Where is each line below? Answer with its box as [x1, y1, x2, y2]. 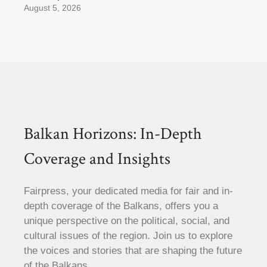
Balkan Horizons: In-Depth [24, 122, 202, 145]
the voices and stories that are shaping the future [24, 244, 242, 256]
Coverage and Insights [24, 147, 170, 170]
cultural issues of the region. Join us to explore [24, 229, 232, 241]
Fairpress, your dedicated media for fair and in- [24, 185, 233, 197]
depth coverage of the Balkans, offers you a [24, 200, 218, 212]
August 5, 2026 [24, 3, 81, 13]
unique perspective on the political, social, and [24, 215, 229, 226]
